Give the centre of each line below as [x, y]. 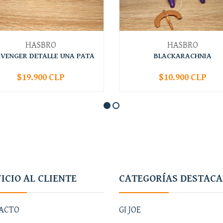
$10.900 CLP [182, 77]
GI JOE [130, 210]
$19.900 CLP [41, 77]
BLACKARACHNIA [182, 56]
